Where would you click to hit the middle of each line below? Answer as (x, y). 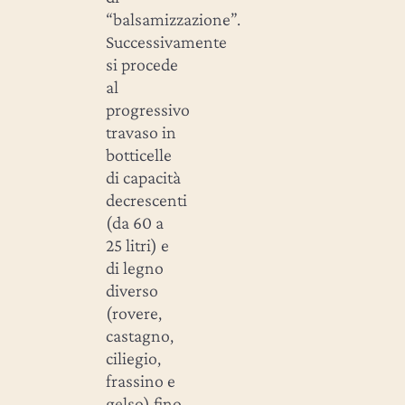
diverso (132, 290)
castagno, (139, 335)
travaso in (141, 132)
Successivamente (166, 41)
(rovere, (133, 312)
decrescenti (146, 199)
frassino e (140, 380)
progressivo (147, 109)
